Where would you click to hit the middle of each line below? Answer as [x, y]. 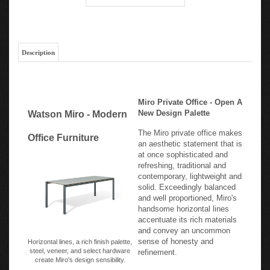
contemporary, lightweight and [190, 173]
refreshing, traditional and [182, 162]
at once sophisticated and [183, 151]
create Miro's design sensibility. [80, 256]
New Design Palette [174, 109]
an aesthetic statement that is [190, 140]
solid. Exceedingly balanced [187, 184]
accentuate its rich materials [187, 216]
